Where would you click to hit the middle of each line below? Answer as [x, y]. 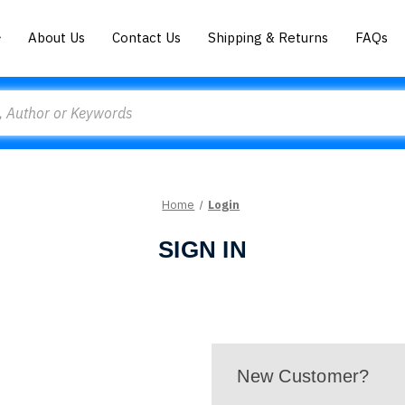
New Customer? [303, 376]
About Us [57, 37]
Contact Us [147, 37]
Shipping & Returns [268, 37]
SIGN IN [202, 250]
